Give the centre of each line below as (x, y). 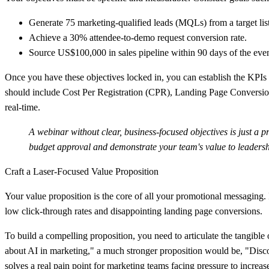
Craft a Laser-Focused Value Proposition (82, 171)
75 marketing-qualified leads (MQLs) (136, 22)
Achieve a (49, 37)
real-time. (23, 107)
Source (43, 52)
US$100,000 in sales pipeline (113, 52)
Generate (47, 22)
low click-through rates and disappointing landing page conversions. (134, 211)
